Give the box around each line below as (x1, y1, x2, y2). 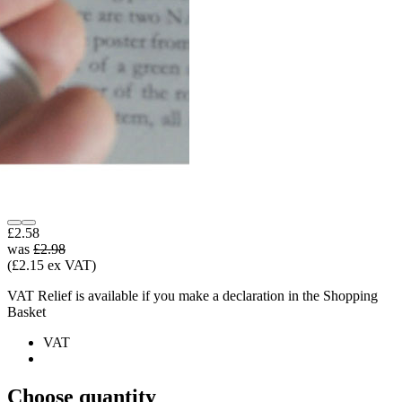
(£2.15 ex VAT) (7, 257, 96, 273)
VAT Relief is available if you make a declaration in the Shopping (7, 287, 378, 303)
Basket (7, 303, 46, 319)
